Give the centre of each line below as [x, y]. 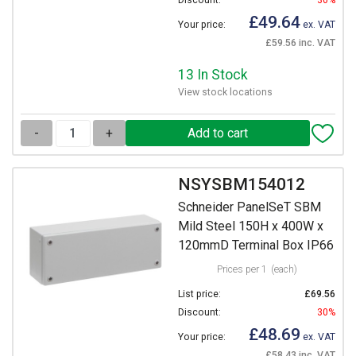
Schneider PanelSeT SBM [250, 207]
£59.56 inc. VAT [300, 43]
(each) [284, 269]
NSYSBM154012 [242, 185]
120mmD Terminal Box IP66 [256, 245]
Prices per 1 [242, 269]
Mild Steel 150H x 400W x [251, 226]
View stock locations [225, 93]
